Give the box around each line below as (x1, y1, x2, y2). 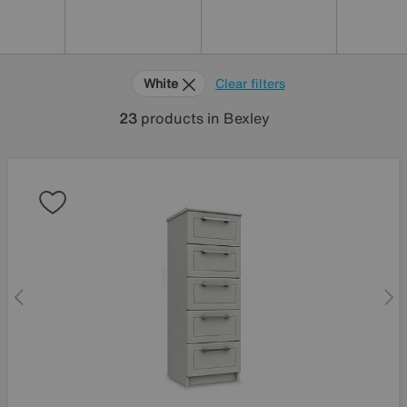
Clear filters (214, 74, 285, 93)
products (137, 107, 207, 129)
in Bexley (207, 107, 270, 129)
